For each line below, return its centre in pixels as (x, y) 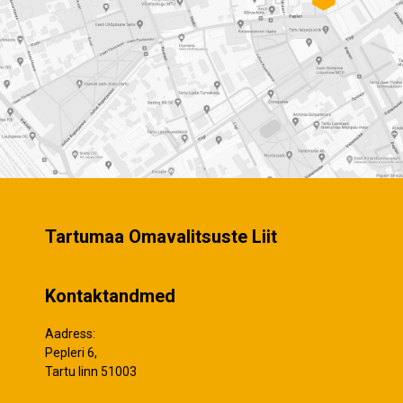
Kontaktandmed (110, 296)
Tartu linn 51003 (91, 371)
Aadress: (70, 333)
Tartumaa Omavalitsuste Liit (161, 236)
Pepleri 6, (71, 352)
